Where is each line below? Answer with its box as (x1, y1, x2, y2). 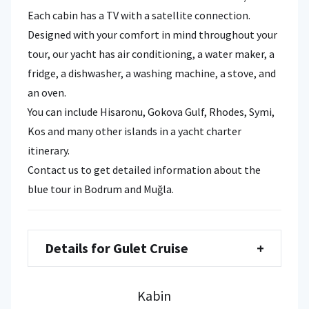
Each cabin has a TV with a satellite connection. (28, 8, 250, 22)
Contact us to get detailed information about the (28, 163, 261, 177)
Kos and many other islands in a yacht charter (28, 124, 241, 138)
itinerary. (28, 143, 70, 157)
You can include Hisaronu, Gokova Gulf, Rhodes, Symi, (28, 105, 275, 119)
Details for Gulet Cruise (45, 239, 188, 257)
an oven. (28, 86, 66, 99)
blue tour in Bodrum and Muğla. (28, 182, 174, 196)
